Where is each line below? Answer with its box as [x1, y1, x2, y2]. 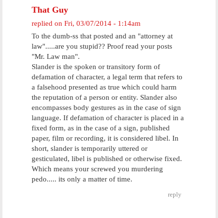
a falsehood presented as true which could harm [32, 83, 177, 91]
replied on [32, 19, 64, 27]
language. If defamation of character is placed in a [32, 114, 184, 122]
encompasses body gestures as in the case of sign [32, 104, 181, 111]
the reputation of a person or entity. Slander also [32, 93, 177, 101]
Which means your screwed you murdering [32, 165, 163, 173]
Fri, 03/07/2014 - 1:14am [64, 19, 141, 27]
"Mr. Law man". [32, 53, 80, 60]
